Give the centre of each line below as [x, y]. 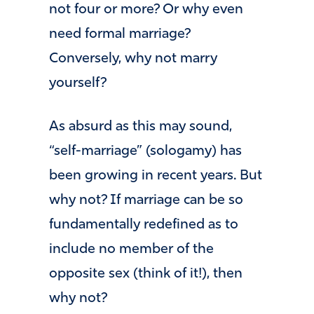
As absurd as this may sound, [141, 127]
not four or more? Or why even [146, 10]
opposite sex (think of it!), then [146, 274]
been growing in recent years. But [156, 176]
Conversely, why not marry [133, 59]
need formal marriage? [120, 35]
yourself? [78, 84]
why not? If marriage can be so [146, 200]
